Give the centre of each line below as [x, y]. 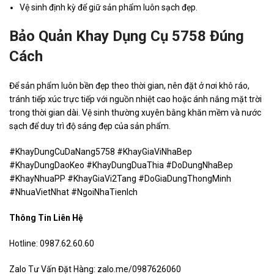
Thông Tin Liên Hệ [46, 218]
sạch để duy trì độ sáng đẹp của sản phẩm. [90, 126]
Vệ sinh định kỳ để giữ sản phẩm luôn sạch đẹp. [109, 8]
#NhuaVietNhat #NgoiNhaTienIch [73, 192]
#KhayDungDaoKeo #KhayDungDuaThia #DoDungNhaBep [121, 165]
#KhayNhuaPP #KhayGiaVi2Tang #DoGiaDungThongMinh [120, 179]
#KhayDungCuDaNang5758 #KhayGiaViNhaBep [101, 152]
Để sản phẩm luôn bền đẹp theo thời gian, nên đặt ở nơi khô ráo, [129, 86]
